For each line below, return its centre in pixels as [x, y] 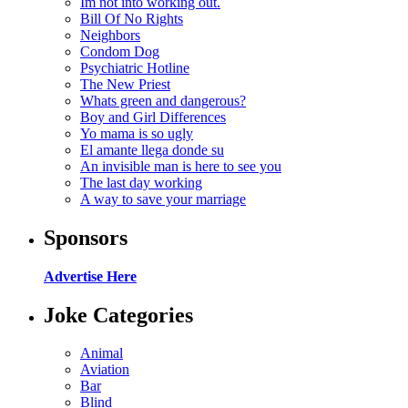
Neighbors [110, 35]
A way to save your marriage [163, 199]
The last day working [141, 182]
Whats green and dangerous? [163, 100]
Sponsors [86, 237]
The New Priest [125, 84]
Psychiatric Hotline [135, 67]
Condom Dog [120, 51]
